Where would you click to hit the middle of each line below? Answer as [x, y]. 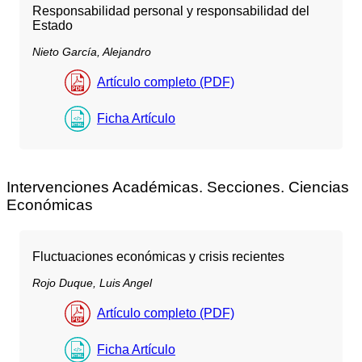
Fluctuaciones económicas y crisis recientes [158, 256]
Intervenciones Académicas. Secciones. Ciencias [178, 187]
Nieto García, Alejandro [92, 51]
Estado [53, 25]
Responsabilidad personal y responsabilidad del [171, 11]
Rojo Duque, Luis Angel [92, 282]
